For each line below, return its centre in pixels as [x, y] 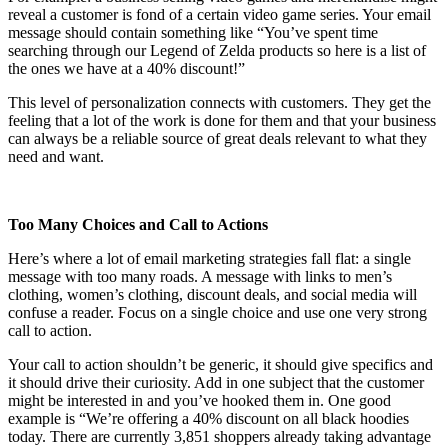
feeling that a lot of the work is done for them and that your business [222, 120]
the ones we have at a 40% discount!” [126, 68]
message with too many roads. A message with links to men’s [200, 276]
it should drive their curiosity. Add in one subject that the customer [216, 382]
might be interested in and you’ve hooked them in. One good [199, 400]
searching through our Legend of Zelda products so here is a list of [217, 50]
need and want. [56, 156]
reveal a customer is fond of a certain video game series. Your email [219, 14]
